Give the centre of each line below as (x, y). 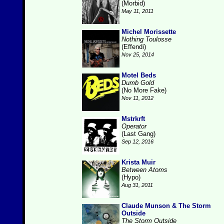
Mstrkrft (133, 119)
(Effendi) (134, 47)
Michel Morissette (149, 32)
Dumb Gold (138, 83)
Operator (134, 126)
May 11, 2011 (137, 11)
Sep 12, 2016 (137, 141)
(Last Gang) (138, 134)
